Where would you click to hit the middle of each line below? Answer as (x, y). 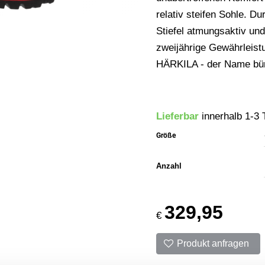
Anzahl (169, 166)
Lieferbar (178, 116)
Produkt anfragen (213, 243)
